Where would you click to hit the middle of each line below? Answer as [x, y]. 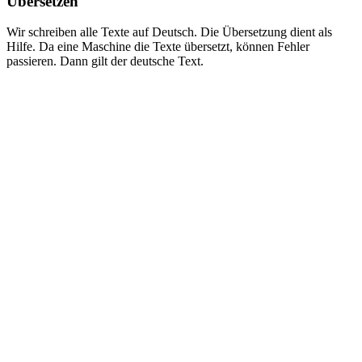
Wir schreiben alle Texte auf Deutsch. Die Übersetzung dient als [169, 32]
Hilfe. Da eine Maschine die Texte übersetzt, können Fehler [158, 47]
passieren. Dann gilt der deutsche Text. [105, 61]
